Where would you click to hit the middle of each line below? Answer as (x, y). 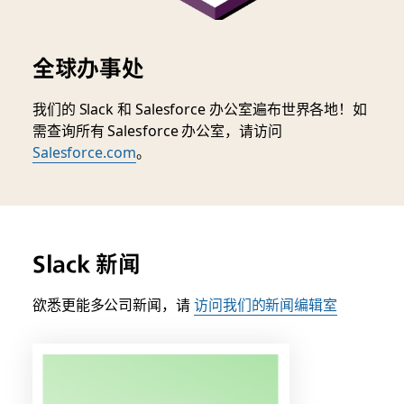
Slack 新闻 (86, 263)
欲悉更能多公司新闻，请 (113, 303)
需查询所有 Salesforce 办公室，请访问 (157, 129)
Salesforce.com (84, 151)
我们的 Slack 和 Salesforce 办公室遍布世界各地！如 (200, 108)
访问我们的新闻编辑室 (266, 303)
